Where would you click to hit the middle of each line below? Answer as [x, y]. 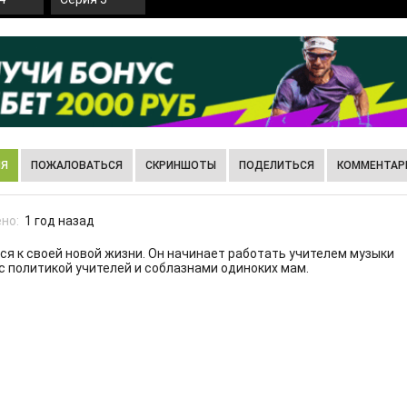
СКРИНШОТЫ [181, 166]
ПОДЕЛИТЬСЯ [277, 166]
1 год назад [60, 221]
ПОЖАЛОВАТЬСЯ [77, 166]
